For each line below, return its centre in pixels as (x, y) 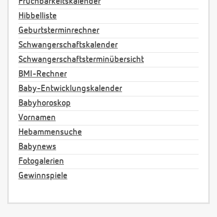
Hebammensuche (50, 132)
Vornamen (37, 118)
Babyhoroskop (45, 103)
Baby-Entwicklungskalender (70, 89)
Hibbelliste (38, 16)
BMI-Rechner (43, 74)
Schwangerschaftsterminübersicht (81, 60)
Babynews (37, 147)
